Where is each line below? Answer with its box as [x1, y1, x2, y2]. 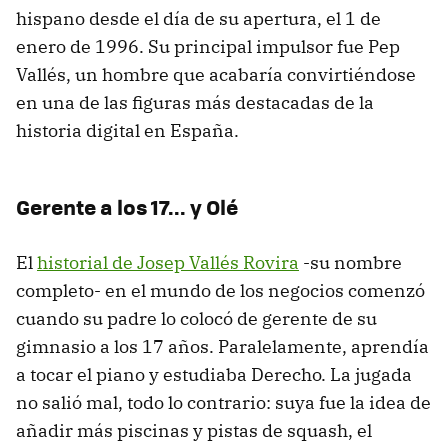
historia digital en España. [16, 119, 239, 142]
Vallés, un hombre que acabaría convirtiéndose [16, 63, 416, 86]
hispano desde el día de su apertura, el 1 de [16, 7, 381, 30]
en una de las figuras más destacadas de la [16, 91, 374, 114]
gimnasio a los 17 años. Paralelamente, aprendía [16, 335, 429, 358]
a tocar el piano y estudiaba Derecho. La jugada [16, 363, 412, 386]
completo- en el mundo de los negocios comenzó [16, 279, 425, 302]
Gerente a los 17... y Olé [16, 191, 238, 222]
